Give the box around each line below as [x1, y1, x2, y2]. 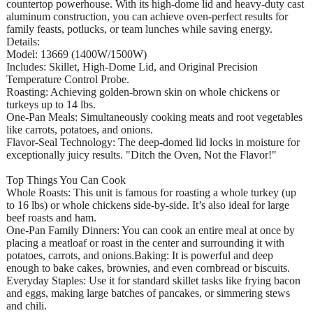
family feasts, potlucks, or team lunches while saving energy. [6, 22, 272, 35]
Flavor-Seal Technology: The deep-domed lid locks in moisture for [6, 136, 300, 148]
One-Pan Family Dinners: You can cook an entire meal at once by [6, 224, 295, 236]
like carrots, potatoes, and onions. [6, 123, 153, 136]
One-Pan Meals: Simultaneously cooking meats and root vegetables [6, 110, 303, 123]
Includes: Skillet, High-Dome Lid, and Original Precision [6, 60, 258, 73]
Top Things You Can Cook [6, 173, 126, 186]
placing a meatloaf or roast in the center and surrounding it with [6, 236, 284, 249]
